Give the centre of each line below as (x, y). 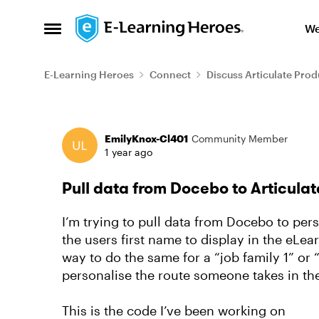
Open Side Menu (94, 33)
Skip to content (131, 25)
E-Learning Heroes (89, 74)
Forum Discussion (138, 124)
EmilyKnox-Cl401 (146, 138)
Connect (170, 74)
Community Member (240, 138)
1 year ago (129, 152)
